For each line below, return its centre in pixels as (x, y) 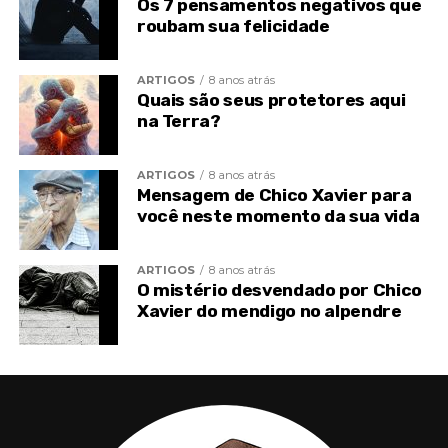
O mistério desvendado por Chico (279, 290)
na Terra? (178, 121)
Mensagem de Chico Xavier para (274, 195)
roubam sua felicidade (233, 26)
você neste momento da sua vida (278, 216)
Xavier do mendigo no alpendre (269, 311)
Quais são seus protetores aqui (271, 100)
